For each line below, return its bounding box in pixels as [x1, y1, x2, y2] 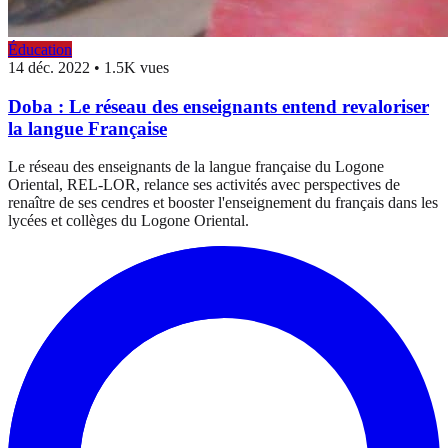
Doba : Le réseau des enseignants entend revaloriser [8, 95, 429, 117]
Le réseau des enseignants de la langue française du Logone [8, 158, 384, 176]
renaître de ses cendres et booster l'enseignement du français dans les [8, 194, 438, 212]
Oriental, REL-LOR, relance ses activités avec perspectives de [8, 176, 400, 194]
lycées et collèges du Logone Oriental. [8, 212, 249, 230]
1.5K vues [104, 58, 169, 76]
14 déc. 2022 [8, 58, 90, 76]
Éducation [8, 40, 72, 58]
